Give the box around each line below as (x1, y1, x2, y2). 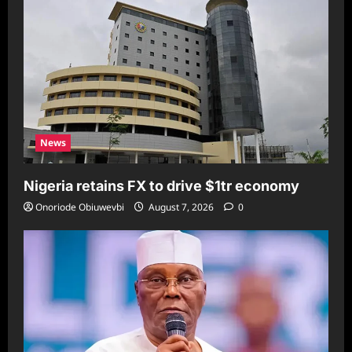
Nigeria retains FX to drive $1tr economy (24, 178, 299, 195)
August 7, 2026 (146, 200, 216, 214)
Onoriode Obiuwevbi (35, 200, 124, 214)
